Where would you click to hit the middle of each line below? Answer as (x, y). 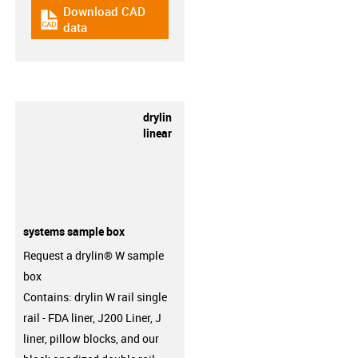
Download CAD (104, 11)
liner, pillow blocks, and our (91, 338)
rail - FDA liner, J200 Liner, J (92, 318)
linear (157, 133)
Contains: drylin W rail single (95, 297)
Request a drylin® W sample (93, 255)
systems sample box (74, 231)
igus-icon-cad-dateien (98, 26)
